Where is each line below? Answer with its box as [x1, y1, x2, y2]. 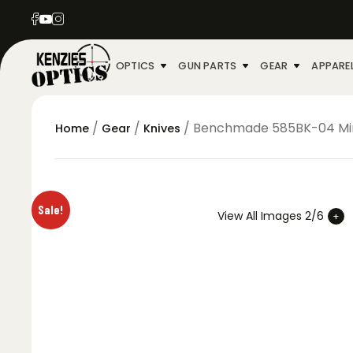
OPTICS [116, 58, 155, 72]
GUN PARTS [178, 58, 237, 72]
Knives [143, 121, 180, 136]
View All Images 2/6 [217, 208, 325, 224]
